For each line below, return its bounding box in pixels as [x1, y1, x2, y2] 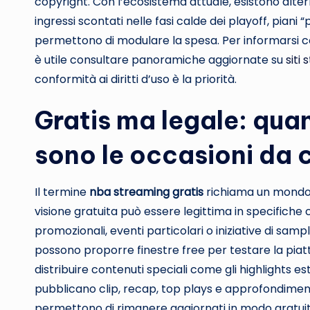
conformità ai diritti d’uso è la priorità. [35, 71, 237, 87]
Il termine [35, 184, 89, 200]
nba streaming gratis [89, 184, 203, 200]
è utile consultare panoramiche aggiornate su [35, 52, 286, 68]
